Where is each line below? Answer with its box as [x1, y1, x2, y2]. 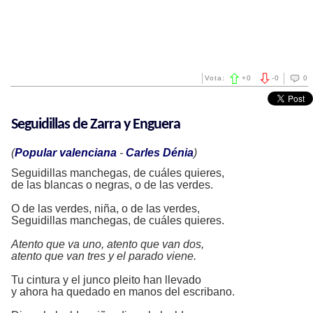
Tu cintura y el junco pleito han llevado [11, 274, 201, 286]
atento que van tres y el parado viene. [11, 250, 196, 262]
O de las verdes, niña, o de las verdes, [11, 203, 200, 214]
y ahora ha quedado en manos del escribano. [11, 286, 235, 298]
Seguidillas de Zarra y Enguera [11, 117, 180, 133]
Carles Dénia [126, 147, 194, 159]
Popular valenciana [15, 147, 117, 159]
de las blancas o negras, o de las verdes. [11, 179, 213, 191]
